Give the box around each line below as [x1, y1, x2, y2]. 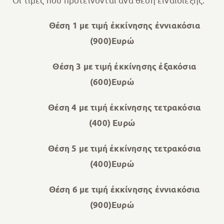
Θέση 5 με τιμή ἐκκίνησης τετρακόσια [22, 143, 201, 154]
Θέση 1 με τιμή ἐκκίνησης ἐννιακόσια [48, 20, 200, 31]
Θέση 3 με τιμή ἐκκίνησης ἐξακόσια [27, 61, 196, 72]
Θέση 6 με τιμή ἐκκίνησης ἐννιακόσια [23, 184, 200, 195]
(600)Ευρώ [90, 76, 134, 87]
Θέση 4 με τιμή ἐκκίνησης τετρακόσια [22, 102, 201, 113]
